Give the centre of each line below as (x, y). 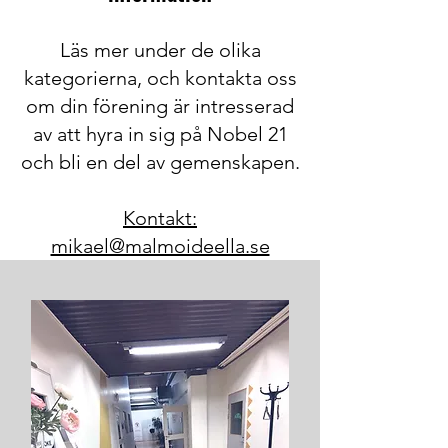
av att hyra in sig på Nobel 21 (160, 134)
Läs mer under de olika (160, 50)
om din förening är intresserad (160, 106)
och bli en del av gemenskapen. (160, 162)
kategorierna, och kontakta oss (160, 78)
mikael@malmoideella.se (160, 246)
